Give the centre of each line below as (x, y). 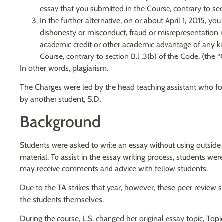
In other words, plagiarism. (64, 68)
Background (60, 121)
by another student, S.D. (60, 99)
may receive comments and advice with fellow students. (114, 168)
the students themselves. (62, 200)
